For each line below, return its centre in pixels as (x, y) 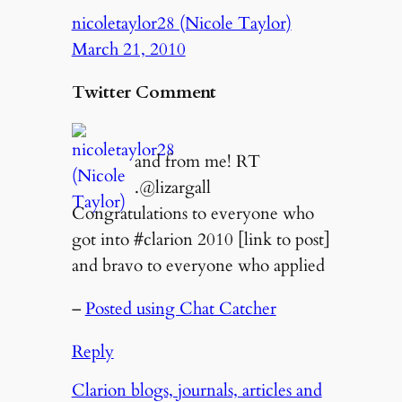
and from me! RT (197, 162)
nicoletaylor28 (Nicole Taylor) (181, 23)
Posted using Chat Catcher (180, 309)
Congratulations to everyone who (192, 214)
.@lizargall (172, 188)
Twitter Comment (144, 92)
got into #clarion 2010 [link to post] (201, 240)
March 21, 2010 (128, 49)
